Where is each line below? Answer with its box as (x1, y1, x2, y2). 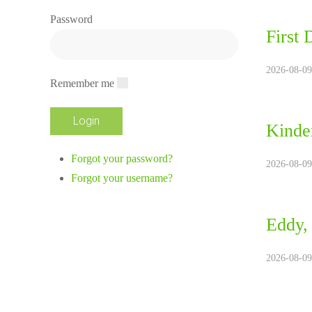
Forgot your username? (71, 171, 173, 184)
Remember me (50, 77, 114, 89)
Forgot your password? (71, 152, 173, 164)
